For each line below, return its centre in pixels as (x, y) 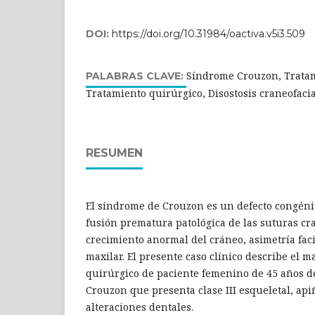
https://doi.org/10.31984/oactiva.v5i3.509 (208, 33)
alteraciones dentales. (140, 307)
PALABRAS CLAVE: (136, 76)
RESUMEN (114, 153)
